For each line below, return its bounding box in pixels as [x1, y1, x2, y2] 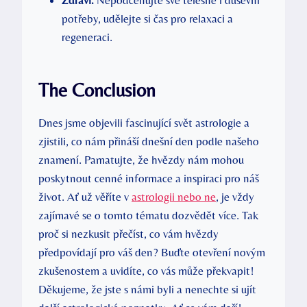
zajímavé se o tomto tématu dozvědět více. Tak [38, 208, 258, 222]
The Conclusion [38, 79, 156, 101]
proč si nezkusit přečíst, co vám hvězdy [38, 227, 219, 241]
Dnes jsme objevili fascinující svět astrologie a [38, 116, 249, 130]
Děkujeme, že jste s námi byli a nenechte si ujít [38, 282, 256, 296]
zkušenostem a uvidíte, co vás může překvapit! [38, 264, 254, 278]
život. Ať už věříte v [38, 190, 132, 204]
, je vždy [216, 190, 254, 204]
